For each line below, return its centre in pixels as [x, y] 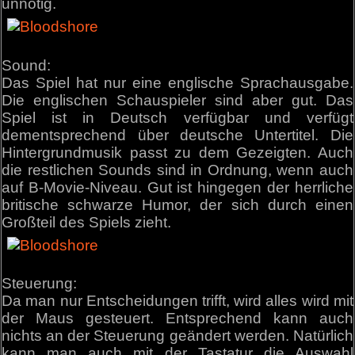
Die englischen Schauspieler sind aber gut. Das [177, 100]
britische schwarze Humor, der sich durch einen [177, 204]
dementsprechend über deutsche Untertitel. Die [177, 135]
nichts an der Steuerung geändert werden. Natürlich [177, 335]
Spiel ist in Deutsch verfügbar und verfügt [177, 117]
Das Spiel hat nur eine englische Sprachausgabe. [177, 82]
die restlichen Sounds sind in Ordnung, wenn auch [177, 170]
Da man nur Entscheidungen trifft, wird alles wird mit [177, 300]
